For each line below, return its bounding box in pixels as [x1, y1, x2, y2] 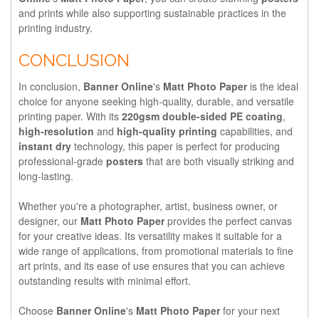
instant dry [19, 138, 71, 153]
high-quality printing [117, 123, 217, 138]
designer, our [19, 213, 80, 228]
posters [106, 153, 143, 168]
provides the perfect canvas [164, 213, 292, 228]
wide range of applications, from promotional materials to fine [19, 243, 293, 258]
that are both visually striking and [143, 153, 294, 168]
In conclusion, [19, 78, 83, 93]
